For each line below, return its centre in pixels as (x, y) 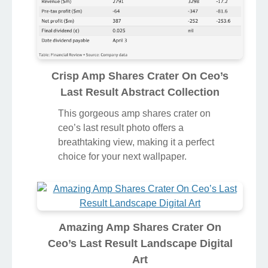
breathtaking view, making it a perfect (136, 142)
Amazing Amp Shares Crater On (140, 228)
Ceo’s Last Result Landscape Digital (140, 244)
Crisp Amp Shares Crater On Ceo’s (140, 76)
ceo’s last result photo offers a (121, 128)
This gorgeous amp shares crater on (134, 114)
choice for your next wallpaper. (122, 157)
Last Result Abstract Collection (140, 92)
